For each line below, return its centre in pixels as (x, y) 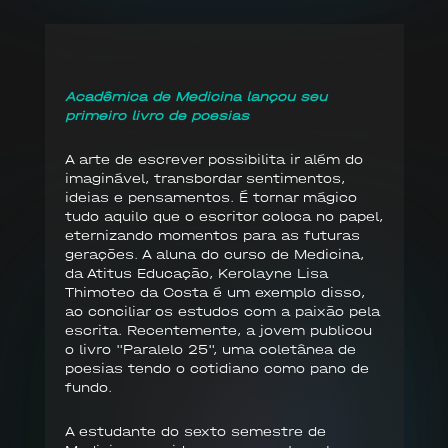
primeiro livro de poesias (156, 116)
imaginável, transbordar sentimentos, (204, 179)
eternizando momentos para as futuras (212, 236)
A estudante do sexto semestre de (195, 432)
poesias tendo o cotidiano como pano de (216, 369)
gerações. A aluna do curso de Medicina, (214, 255)
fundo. (88, 388)
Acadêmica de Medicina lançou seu (195, 97)
